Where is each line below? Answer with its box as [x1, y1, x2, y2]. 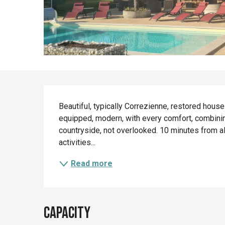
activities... [59, 137, 96, 147]
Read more [71, 158, 113, 168]
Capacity [44, 203, 91, 223]
